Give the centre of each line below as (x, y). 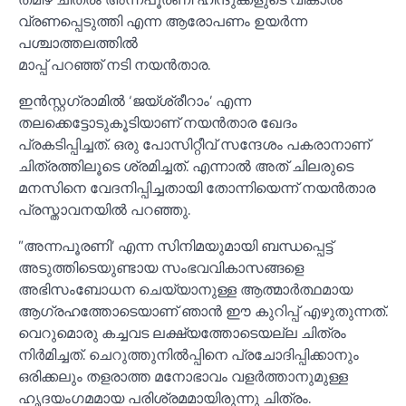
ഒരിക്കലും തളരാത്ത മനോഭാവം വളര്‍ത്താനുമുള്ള (183, 376)
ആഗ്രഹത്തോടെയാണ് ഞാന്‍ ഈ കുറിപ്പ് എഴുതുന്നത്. (203, 310)
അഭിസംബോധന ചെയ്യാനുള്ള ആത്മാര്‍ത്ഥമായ (185, 289)
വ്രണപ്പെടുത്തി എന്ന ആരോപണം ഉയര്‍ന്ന (163, 20)
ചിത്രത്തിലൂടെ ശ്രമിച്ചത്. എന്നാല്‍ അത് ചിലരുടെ (186, 165)
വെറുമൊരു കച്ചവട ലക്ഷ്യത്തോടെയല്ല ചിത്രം (182, 332)
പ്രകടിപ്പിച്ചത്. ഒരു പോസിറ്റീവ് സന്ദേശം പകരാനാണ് (194, 144)
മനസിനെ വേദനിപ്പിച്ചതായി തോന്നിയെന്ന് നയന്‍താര (197, 187)
